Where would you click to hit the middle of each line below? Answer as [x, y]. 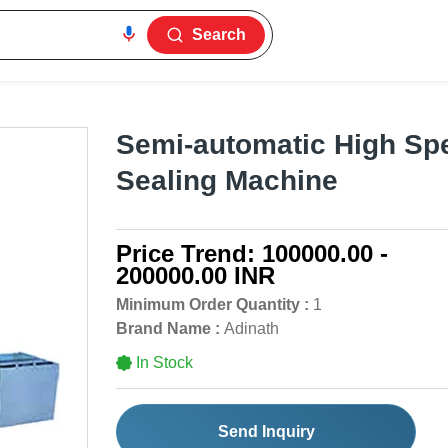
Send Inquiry [266, 432]
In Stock [164, 363]
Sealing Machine [227, 181]
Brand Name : [168, 329]
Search [219, 34]
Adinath [251, 329]
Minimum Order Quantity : [212, 305]
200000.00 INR [195, 276]
